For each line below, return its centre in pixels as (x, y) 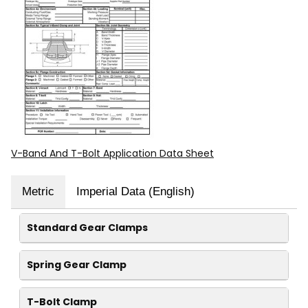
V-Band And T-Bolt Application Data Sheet (112, 153)
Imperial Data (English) (135, 191)
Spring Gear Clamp (77, 265)
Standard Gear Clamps (87, 228)
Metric (38, 191)
